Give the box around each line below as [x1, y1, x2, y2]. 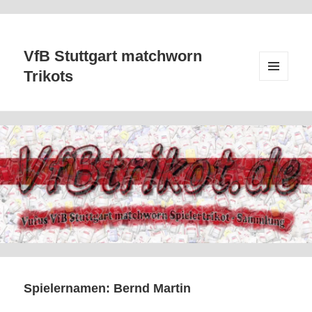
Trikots [24, 68, 74, 86]
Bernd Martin [114, 281, 192, 296]
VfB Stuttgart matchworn [24, 47, 203, 65]
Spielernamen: [24, 281, 114, 296]
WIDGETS [259, 100, 298, 110]
